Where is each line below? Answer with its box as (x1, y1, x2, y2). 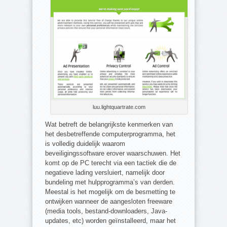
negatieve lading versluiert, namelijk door (45, 169, 165, 177)
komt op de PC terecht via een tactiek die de (45, 159, 176, 167)
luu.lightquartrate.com (93, 104, 145, 110)
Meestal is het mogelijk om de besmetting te (45, 188, 175, 196)
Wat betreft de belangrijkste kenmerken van (45, 121, 173, 129)
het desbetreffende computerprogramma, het (45, 130, 175, 138)
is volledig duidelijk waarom (45, 140, 125, 148)
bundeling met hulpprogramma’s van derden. (45, 178, 175, 186)
